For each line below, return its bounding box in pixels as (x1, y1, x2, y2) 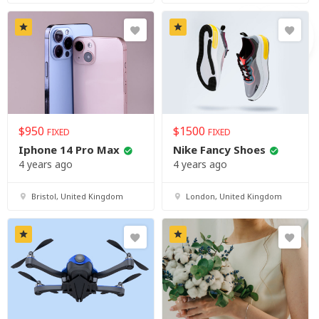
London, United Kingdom (186, 191, 282, 202)
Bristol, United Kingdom (31, 191, 123, 202)
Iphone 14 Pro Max (19, 142, 120, 157)
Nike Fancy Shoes (173, 142, 266, 157)
